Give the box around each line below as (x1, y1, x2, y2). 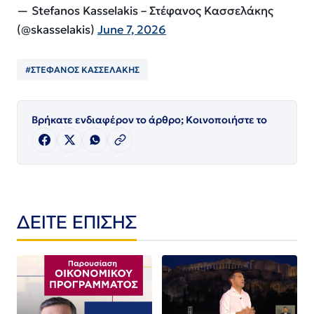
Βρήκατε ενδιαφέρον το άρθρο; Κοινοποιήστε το (32, 113, 267, 126)
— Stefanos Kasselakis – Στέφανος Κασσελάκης (17, 3, 273, 18)
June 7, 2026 (97, 22, 166, 37)
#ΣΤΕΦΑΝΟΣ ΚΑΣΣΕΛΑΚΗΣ (25, 64, 139, 75)
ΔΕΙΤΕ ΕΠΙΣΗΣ (17, 210, 137, 233)
